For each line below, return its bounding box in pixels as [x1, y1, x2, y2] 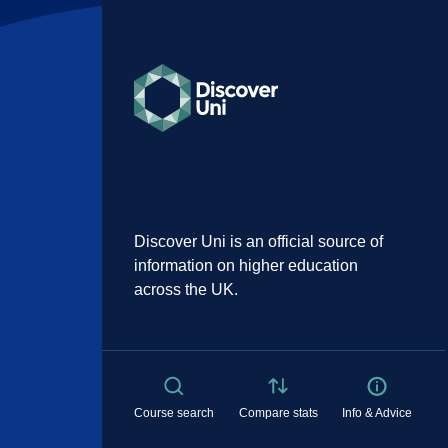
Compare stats [238, 406, 318, 420]
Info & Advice [342, 406, 413, 420]
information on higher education [134, 257, 358, 274]
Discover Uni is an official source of [134, 233, 383, 250]
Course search [134, 406, 215, 420]
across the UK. [134, 281, 238, 298]
